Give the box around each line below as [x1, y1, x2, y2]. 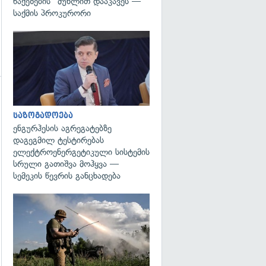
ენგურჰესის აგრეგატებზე [13, 123, 112, 134]
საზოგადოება [13, 111, 73, 120]
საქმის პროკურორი [13, 7, 91, 18]
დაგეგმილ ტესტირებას [13, 135, 104, 145]
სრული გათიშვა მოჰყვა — [13, 159, 119, 169]
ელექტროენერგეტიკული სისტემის [13, 147, 150, 157]
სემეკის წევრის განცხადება [13, 170, 121, 181]
